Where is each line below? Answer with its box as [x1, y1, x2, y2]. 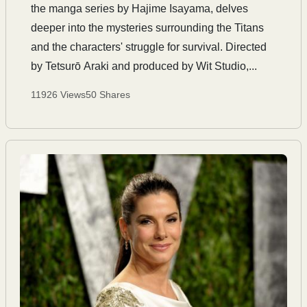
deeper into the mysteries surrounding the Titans [31, 20, 264, 36]
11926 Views [31, 88, 86, 101]
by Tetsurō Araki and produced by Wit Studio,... [31, 58, 257, 74]
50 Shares [86, 88, 130, 101]
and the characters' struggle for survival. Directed [31, 39, 267, 55]
